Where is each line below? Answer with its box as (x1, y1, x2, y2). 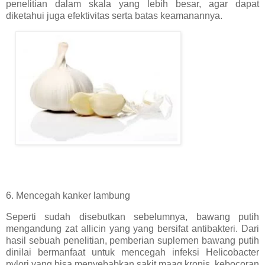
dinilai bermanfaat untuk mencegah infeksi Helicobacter (6, 247, 259, 258)
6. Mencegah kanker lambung (6, 190, 130, 201)
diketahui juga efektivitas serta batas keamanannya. (6, 10, 222, 21)
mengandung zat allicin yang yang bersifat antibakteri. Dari (6, 224, 259, 234)
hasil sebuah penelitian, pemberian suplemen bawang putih (6, 235, 259, 246)
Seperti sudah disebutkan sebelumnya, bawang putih (6, 212, 259, 222)
